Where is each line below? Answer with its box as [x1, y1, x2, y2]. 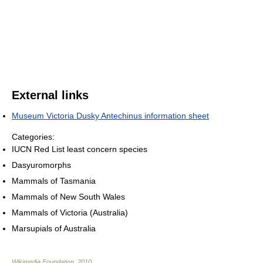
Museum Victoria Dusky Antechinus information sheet [12, 110, 209, 120]
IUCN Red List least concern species [12, 144, 147, 154]
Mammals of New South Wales [12, 191, 125, 201]
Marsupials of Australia [12, 223, 96, 233]
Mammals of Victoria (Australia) [12, 207, 128, 217]
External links [12, 88, 89, 102]
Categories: [12, 131, 55, 141]
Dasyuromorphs [12, 160, 71, 170]
